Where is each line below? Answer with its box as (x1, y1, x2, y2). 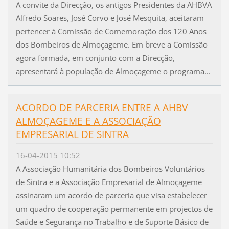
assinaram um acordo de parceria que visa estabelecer (15, 190, 207, 200)
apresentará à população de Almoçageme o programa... (15, 65, 211, 76)
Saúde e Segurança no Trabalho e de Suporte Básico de (15, 216, 209, 227)
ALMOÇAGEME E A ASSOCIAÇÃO (15, 114, 161, 128)
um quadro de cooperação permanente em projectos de (15, 203, 213, 214)
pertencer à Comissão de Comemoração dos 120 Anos (15, 26, 207, 36)
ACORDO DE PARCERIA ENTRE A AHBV (15, 101, 188, 115)
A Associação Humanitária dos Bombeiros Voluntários (15, 163, 205, 174)
